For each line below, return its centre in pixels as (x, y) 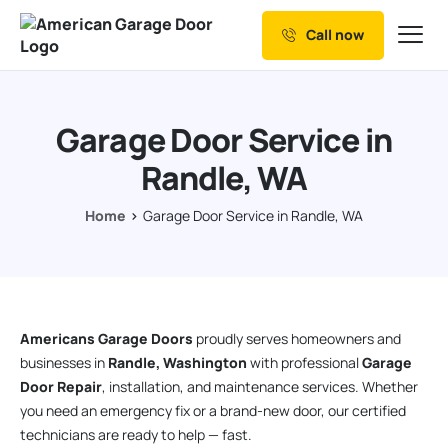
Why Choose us (92, 107)
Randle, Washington (177, 362)
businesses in (64, 362)
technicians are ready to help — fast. (136, 434)
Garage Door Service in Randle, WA (253, 215)
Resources (72, 153)
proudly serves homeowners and (297, 338)
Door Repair (61, 386)
